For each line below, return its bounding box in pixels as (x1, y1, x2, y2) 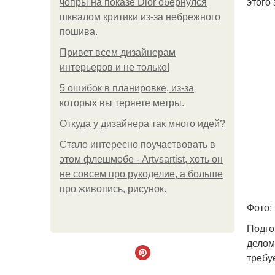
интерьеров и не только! (60, 62, 169, 72)
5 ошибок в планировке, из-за (60, 83, 194, 93)
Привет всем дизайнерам (60, 47, 176, 58)
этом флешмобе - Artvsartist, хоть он (60, 154, 223, 165)
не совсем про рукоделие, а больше (60, 169, 223, 179)
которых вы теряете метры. (60, 98, 184, 108)
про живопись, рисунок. (60, 184, 166, 194)
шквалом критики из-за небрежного (60, 12, 220, 22)
